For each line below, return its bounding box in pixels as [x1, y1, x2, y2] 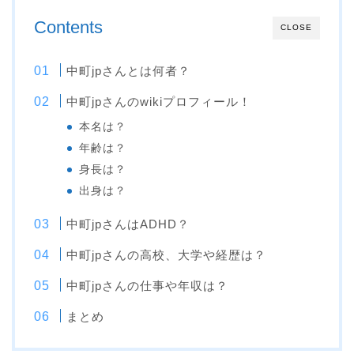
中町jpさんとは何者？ [66, 64, 191, 78]
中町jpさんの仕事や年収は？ [66, 279, 229, 293]
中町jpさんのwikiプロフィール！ [66, 95, 252, 109]
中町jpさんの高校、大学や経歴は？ [66, 248, 267, 262]
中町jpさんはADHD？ [66, 217, 190, 232]
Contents [34, 17, 103, 38]
